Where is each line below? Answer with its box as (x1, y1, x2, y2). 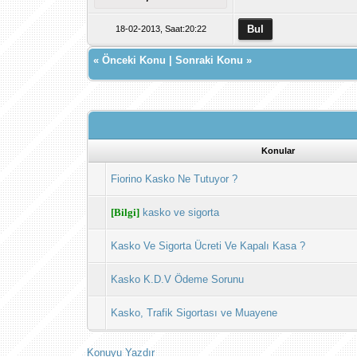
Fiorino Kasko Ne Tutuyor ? (111, 173, 238, 185)
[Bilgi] (111, 206, 140, 218)
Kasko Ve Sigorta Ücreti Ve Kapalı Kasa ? (111, 240, 306, 252)
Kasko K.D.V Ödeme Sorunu (111, 273, 245, 285)
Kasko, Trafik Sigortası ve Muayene (111, 307, 278, 319)
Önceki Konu (102, 54, 167, 66)
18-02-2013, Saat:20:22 (115, 24, 206, 33)
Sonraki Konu (175, 54, 244, 66)
